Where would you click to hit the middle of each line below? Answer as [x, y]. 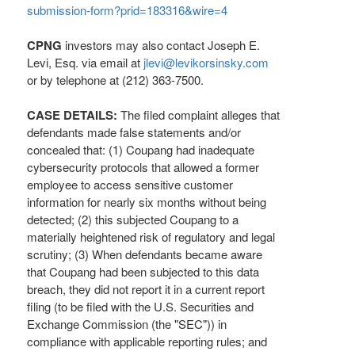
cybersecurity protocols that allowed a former [143, 167]
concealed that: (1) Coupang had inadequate [141, 149]
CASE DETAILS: [74, 115]
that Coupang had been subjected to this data [143, 271]
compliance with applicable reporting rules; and [147, 341]
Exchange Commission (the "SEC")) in [127, 324]
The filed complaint [171, 115]
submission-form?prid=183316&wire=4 [127, 10]
